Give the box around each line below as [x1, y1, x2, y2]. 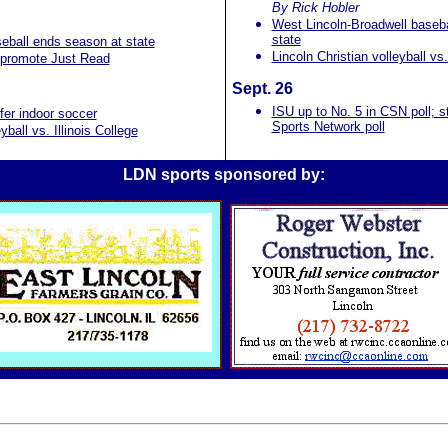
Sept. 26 [231, 80, 293, 97]
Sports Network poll [271, 119, 385, 134]
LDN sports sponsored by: [123, 166, 325, 183]
